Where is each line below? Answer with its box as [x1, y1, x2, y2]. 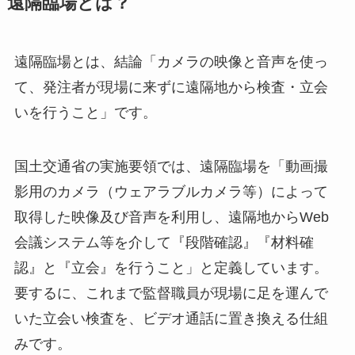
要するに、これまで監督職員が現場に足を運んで [13, 284, 328, 301]
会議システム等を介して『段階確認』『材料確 [13, 234, 314, 250]
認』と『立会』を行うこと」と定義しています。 [13, 259, 328, 276]
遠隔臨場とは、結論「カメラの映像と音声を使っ [13, 53, 328, 70]
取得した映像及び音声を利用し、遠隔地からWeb [13, 208, 329, 225]
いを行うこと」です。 [13, 104, 157, 120]
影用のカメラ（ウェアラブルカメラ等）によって [13, 183, 328, 200]
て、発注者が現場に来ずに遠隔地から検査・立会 [13, 78, 328, 95]
